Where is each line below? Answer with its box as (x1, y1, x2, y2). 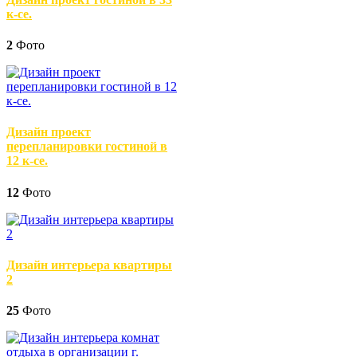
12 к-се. (6, 154, 48, 168)
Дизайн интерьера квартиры (6, 257, 172, 272)
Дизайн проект (6, 125, 91, 139)
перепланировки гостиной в (6, 139, 167, 154)
